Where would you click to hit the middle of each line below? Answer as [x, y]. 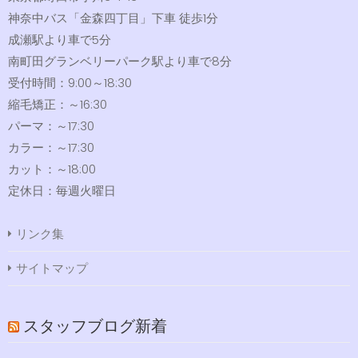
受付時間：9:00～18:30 [70, 82]
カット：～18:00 [52, 169]
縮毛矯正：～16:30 [58, 104]
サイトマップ [52, 268]
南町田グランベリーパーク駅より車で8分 [120, 61]
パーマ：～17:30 [51, 125]
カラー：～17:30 [51, 147]
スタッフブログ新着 [95, 326]
